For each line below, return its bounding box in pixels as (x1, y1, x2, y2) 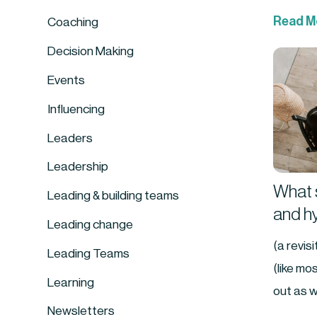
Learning (47, 276, 95, 289)
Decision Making (47, 45, 134, 58)
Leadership (47, 161, 109, 173)
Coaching (47, 16, 99, 29)
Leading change (47, 218, 134, 231)
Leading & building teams (47, 190, 180, 202)
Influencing (47, 103, 105, 115)
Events (47, 74, 86, 86)
